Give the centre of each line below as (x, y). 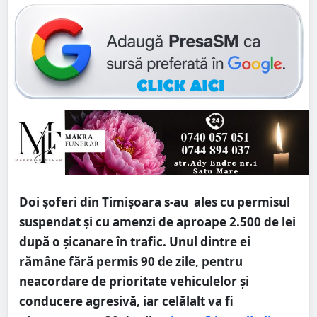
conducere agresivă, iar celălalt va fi (126, 301)
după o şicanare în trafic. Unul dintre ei (135, 242)
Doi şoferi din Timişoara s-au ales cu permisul (155, 202)
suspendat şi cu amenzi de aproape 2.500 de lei (157, 222)
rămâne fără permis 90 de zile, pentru (131, 262)
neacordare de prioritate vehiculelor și (134, 282)
